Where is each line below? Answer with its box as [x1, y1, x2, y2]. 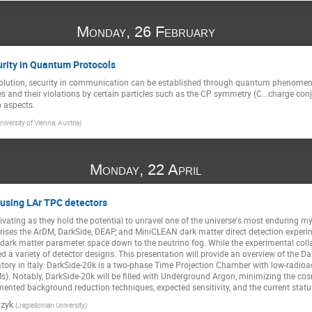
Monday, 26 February [76, 22, 219, 42]
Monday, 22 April [90, 159, 206, 180]
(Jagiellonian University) [15, 299, 87, 310]
